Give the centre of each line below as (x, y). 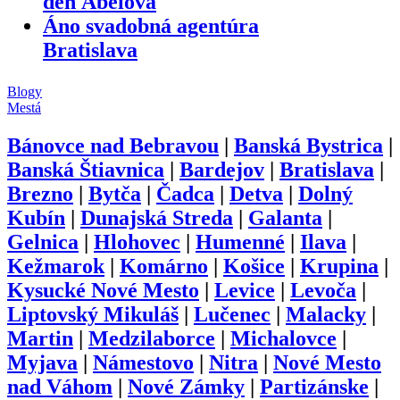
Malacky (326, 314)
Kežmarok (56, 266)
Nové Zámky (186, 386)
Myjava (42, 362)
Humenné (240, 242)
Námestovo (143, 362)
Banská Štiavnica (86, 169)
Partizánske (314, 386)
